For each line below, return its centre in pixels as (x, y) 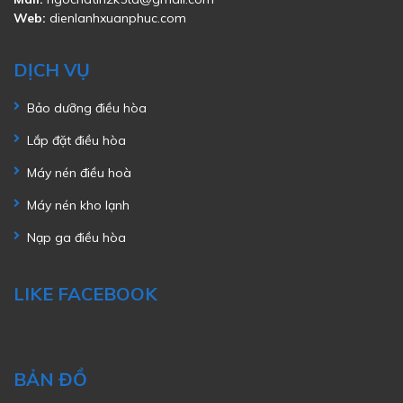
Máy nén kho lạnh (78, 205)
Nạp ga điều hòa (76, 237)
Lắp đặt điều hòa (76, 140)
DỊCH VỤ (52, 70)
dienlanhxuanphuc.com (118, 18)
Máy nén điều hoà (79, 173)
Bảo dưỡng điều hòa (87, 108)
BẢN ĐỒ (50, 379)
